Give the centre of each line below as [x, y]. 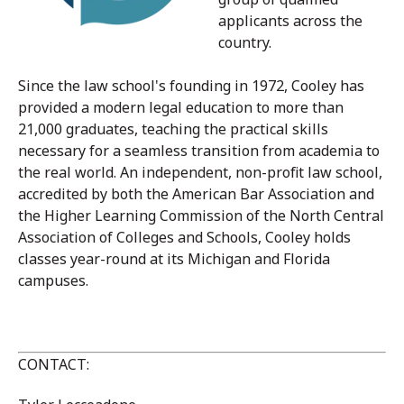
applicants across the [290, 21]
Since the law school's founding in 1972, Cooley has [191, 85]
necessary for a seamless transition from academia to [199, 150]
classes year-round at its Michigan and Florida [174, 258]
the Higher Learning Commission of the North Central [201, 215]
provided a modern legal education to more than [181, 107]
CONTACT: [55, 364]
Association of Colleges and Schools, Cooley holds [184, 237]
